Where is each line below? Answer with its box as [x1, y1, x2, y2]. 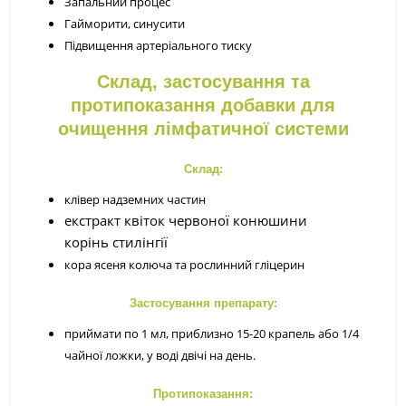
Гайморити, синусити [64, 14, 185, 32]
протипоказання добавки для [71, 94, 335, 115]
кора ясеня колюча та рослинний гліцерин [64, 256, 304, 273]
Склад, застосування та [96, 71, 310, 92]
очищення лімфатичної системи [57, 118, 349, 139]
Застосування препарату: [129, 295, 277, 310]
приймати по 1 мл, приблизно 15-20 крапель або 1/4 [64, 324, 359, 342]
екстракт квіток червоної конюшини [64, 210, 307, 229]
